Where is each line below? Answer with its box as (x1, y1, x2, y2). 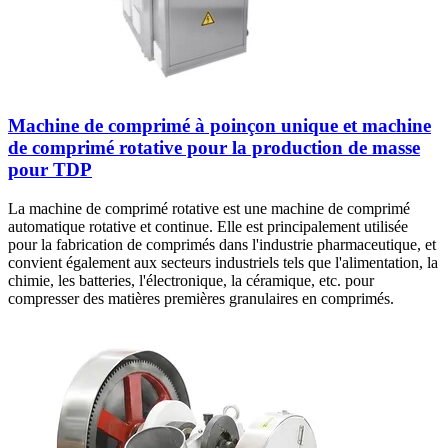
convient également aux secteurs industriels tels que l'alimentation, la (8, 253, 438, 271)
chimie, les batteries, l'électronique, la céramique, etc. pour (8, 271, 374, 289)
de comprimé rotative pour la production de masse (8, 137, 420, 159)
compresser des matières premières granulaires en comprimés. (8, 289, 394, 307)
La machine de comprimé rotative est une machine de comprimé (8, 199, 410, 217)
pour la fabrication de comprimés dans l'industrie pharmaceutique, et (8, 235, 436, 253)
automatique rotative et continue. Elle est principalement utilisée (8, 217, 408, 235)
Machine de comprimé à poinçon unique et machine (8, 115, 431, 137)
